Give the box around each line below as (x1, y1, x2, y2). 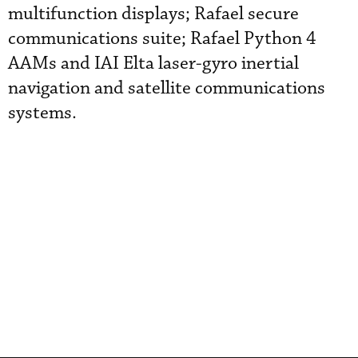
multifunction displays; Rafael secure (8, 2, 299, 26)
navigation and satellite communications (8, 77, 325, 100)
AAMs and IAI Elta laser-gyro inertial (8, 52, 299, 75)
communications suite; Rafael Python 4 (8, 27, 316, 50)
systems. (8, 101, 93, 125)
